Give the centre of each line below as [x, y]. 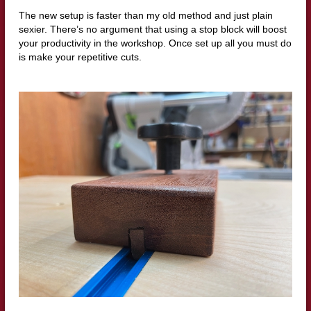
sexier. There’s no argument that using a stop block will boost [152, 29]
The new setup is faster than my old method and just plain [145, 15]
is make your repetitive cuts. [80, 57]
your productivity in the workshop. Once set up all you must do [155, 43]
